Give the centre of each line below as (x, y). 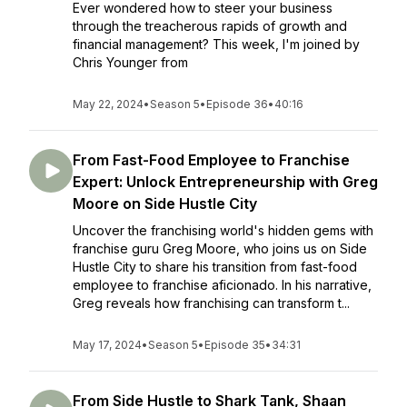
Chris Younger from (130, 62)
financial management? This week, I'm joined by (216, 44)
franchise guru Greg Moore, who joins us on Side (220, 248)
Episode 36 (237, 104)
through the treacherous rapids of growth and (210, 26)
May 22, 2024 (108, 104)
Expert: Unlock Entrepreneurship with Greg (225, 182)
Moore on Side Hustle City (165, 203)
